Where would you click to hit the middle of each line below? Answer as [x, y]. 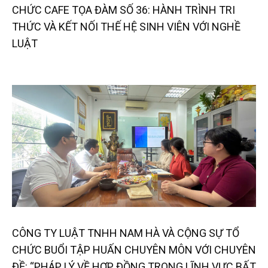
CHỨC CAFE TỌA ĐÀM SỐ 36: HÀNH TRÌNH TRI [124, 10]
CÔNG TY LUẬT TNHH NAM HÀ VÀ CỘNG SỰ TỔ [126, 233]
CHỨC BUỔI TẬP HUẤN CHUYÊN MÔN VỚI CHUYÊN [134, 249]
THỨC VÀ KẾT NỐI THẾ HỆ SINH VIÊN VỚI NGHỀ [126, 26]
